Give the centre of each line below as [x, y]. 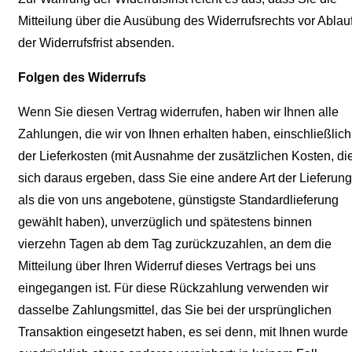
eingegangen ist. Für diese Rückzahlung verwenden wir [173, 288]
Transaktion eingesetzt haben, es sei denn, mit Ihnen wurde [183, 332]
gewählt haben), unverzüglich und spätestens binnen [165, 222]
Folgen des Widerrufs [82, 78]
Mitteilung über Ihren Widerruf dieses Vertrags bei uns [167, 266]
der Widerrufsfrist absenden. [96, 43]
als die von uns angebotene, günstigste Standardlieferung [178, 200]
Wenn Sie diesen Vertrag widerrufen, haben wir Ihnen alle [178, 112]
